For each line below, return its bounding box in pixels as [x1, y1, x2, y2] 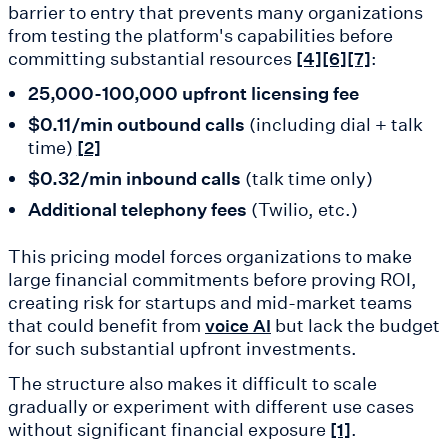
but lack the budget [271, 313, 440, 338]
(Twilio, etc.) [246, 197, 358, 222]
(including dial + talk [244, 112, 423, 137]
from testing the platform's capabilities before [8, 23, 393, 48]
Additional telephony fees [27, 197, 247, 222]
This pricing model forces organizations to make [8, 244, 412, 269]
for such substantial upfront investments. [8, 336, 357, 361]
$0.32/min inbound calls [27, 166, 241, 191]
